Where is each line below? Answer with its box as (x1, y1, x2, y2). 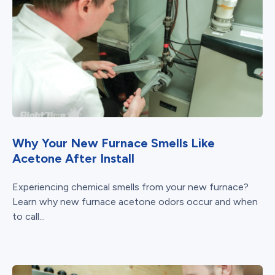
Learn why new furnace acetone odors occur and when (12, 195, 258, 207)
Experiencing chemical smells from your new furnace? (12, 180, 249, 193)
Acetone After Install (12, 150, 134, 166)
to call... (12, 210, 45, 222)
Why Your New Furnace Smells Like (12, 135, 215, 150)
